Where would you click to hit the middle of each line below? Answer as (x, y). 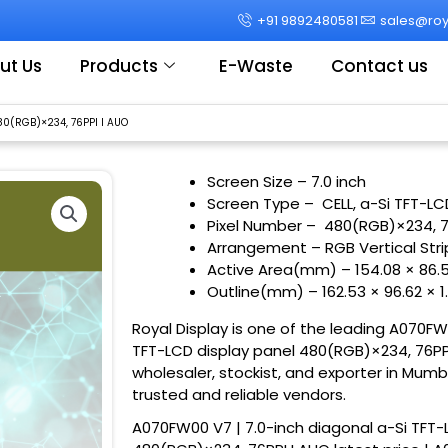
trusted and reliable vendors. (239, 394)
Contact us (379, 65)
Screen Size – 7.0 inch (286, 181)
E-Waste (255, 65)
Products (118, 65)
